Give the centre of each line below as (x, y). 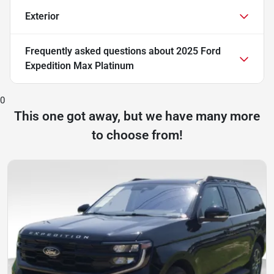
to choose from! (137, 135)
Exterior (42, 16)
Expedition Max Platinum (80, 65)
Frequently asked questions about (101, 51)
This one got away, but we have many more (137, 116)
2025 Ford (198, 51)
